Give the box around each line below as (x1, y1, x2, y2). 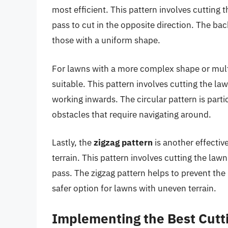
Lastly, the (52, 137, 94, 149)
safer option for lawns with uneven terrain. (52, 183, 216, 194)
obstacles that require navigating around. (52, 108, 211, 120)
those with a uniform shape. (52, 35, 160, 46)
